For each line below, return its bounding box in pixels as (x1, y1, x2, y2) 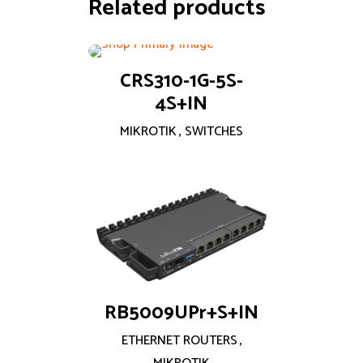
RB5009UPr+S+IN (105, 297, 258, 330)
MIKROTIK (120, 120, 177, 143)
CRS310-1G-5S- (120, 65, 243, 97)
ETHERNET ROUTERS (121, 330, 237, 352)
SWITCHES (185, 120, 243, 143)
